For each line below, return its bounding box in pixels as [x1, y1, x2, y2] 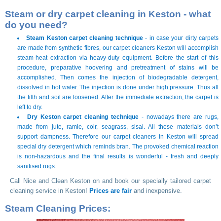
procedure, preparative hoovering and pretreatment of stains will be [17, 64, 219, 71]
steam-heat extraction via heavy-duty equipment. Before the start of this [17, 54, 219, 61]
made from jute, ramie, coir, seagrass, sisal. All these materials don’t [17, 123, 219, 130]
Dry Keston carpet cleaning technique [27, 113, 139, 120]
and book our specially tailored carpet [102, 177, 211, 184]
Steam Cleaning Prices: [5, 203, 110, 214]
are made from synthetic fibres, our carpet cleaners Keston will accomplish [17, 44, 219, 51]
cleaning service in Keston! [10, 187, 89, 194]
